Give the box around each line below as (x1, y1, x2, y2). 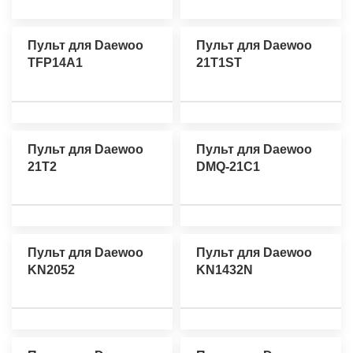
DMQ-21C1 (196, 159, 260, 173)
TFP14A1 (28, 56, 83, 70)
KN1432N (196, 262, 253, 277)
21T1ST (196, 56, 242, 70)
